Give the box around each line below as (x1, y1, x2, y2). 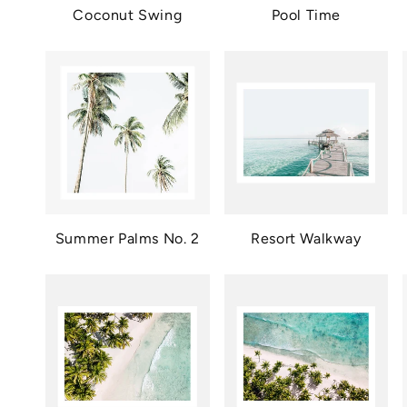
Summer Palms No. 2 (55, 230, 200, 248)
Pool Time (271, 5, 342, 24)
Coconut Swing (73, 5, 183, 24)
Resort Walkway (251, 230, 362, 248)
